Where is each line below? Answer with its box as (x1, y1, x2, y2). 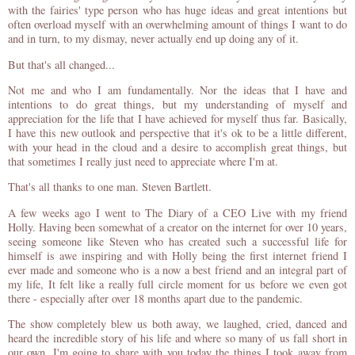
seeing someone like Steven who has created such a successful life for (8, 233, 347, 249)
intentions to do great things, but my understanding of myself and (8, 97, 347, 113)
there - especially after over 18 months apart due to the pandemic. (8, 290, 307, 306)
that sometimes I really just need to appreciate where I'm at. (8, 154, 282, 170)
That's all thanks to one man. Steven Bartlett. (8, 179, 216, 195)
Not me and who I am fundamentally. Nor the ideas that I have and (8, 82, 347, 98)
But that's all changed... (8, 56, 115, 72)
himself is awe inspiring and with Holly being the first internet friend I (8, 247, 347, 263)
